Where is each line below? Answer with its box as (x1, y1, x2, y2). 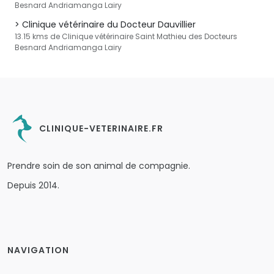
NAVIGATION (7, 244, 69, 256)
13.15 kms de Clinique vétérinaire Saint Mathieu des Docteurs (15, 31, 237, 42)
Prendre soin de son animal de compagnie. (7, 160, 190, 172)
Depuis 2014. (7, 179, 59, 191)
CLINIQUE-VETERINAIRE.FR (37, 122, 163, 135)
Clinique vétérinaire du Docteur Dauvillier (22, 18, 196, 31)
